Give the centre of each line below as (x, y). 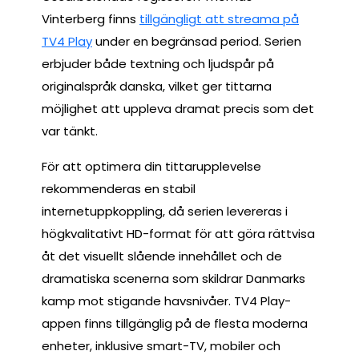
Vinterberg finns (91, 18)
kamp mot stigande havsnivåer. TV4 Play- (166, 301)
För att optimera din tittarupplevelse (151, 166)
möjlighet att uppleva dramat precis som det (178, 108)
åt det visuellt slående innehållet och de (162, 256)
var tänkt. (70, 131)
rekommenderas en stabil (119, 188)
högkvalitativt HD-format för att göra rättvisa (178, 233)
